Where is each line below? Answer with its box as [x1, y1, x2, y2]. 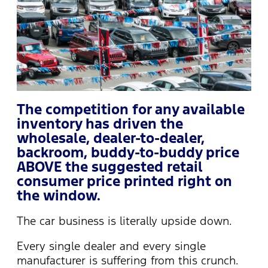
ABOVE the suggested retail [17, 158, 203, 176]
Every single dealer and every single [17, 239, 206, 254]
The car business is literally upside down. [17, 214, 232, 229]
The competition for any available [17, 100, 245, 119]
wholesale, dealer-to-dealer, [17, 129, 205, 148]
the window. [17, 187, 100, 205]
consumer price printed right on [17, 172, 232, 191]
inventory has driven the [17, 115, 183, 133]
